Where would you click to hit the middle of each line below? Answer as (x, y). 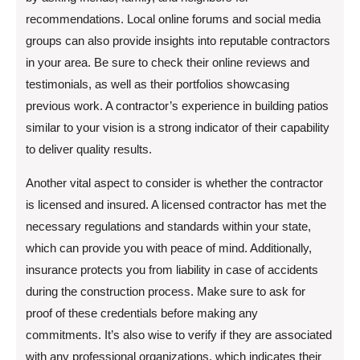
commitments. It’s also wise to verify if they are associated (179, 335)
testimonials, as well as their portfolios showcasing (157, 84)
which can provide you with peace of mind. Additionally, (169, 248)
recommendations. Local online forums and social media (173, 19)
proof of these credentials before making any (142, 313)
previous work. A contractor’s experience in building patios (177, 106)
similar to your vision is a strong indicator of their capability (178, 127)
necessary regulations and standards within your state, (168, 226)
